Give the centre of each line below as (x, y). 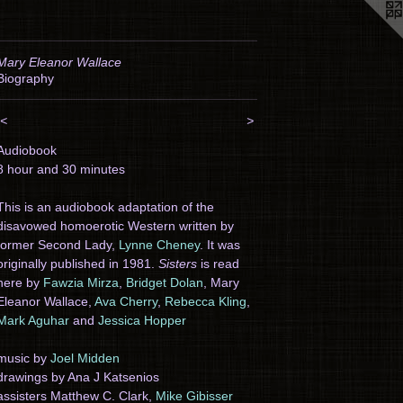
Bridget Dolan (165, 282)
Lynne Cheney (159, 245)
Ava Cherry (126, 301)
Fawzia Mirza (81, 282)
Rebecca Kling (206, 301)
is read (218, 264)
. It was (220, 245)
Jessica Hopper (142, 320)
